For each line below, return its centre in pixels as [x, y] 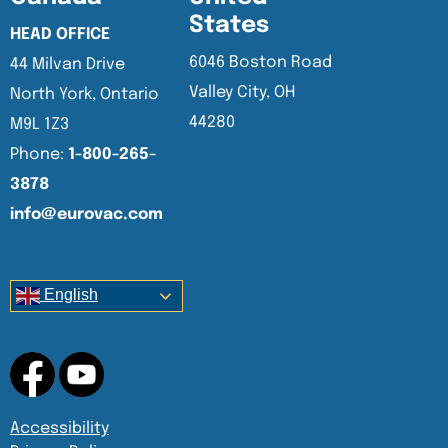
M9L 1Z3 [39, 125]
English [69, 295]
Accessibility [59, 429]
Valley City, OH [242, 93]
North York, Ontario [84, 95]
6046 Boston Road [261, 63]
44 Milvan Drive [67, 65]
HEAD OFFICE [60, 35]
